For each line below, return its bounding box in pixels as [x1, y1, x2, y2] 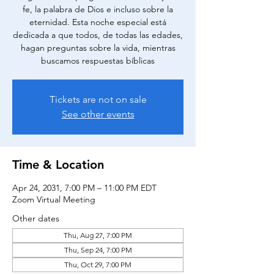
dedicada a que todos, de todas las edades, [13, 29, 183, 40]
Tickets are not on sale [49, 94, 147, 105]
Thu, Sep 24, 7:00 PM [64, 245, 132, 254]
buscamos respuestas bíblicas [41, 55, 155, 66]
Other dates [12, 213, 59, 224]
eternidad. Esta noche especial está [29, 17, 166, 28]
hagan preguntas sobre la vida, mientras [20, 42, 176, 53]
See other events [61, 108, 135, 120]
